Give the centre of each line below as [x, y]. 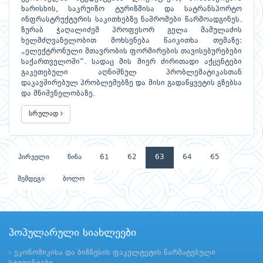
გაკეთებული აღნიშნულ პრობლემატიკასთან [131, 72]
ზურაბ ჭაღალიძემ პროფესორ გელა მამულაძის [131, 30]
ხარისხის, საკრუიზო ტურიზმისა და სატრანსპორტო [131, 9]
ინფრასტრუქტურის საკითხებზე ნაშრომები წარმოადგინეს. [131, 19]
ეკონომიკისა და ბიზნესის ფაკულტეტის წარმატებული [115, 252]
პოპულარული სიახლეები [73, 233]
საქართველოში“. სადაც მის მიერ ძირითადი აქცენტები [131, 62]
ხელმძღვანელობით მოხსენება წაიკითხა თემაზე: [131, 41]
